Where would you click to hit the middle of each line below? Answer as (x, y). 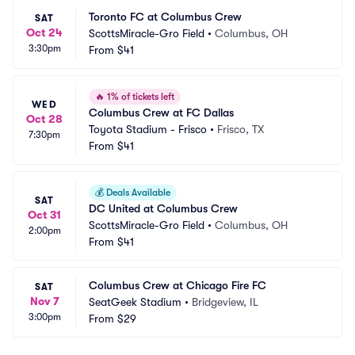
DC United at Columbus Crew (163, 208)
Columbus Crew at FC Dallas (161, 113)
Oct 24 (44, 32)
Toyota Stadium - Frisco (148, 129)
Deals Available (137, 193)
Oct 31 (44, 215)
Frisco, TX (240, 129)
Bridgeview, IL (225, 302)
